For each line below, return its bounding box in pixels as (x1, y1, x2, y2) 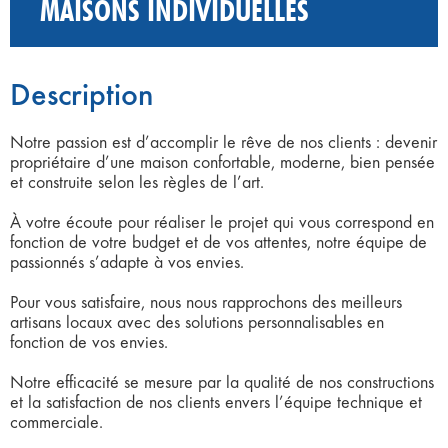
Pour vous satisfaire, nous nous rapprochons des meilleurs (10, 291, 402, 312)
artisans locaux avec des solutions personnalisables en (10, 311, 384, 332)
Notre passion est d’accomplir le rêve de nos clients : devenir (10, 131, 437, 152)
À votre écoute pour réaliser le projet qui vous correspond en (10, 211, 434, 232)
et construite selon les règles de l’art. (10, 171, 264, 192)
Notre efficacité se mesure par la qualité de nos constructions (10, 371, 434, 392)
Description (10, 75, 154, 112)
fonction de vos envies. (10, 331, 168, 352)
